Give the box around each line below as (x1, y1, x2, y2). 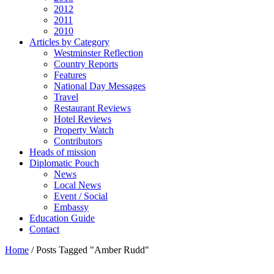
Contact (29, 224, 59, 234)
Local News (54, 180, 101, 190)
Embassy (54, 202, 89, 212)
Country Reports (54, 59, 118, 69)
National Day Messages (54, 81, 146, 91)
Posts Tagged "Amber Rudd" (36, 245, 149, 255)
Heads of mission (29, 147, 96, 157)
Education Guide (29, 213, 95, 223)
